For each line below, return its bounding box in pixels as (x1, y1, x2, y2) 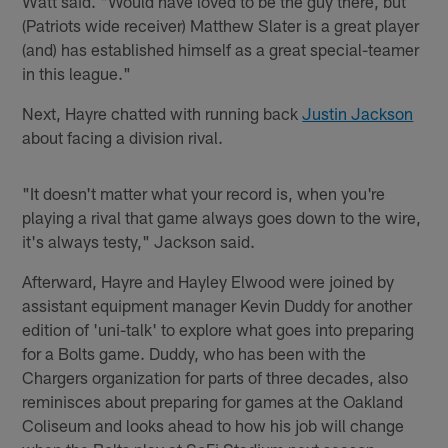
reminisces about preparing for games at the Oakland (22, 390, 404, 411)
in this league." (22, 62, 132, 83)
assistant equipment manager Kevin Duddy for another (22, 294, 413, 315)
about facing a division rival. (22, 126, 224, 147)
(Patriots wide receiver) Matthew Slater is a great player (22, 14, 420, 35)
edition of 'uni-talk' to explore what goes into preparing (22, 318, 415, 339)
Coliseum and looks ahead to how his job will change (22, 414, 405, 435)
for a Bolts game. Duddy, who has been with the (22, 342, 367, 363)
